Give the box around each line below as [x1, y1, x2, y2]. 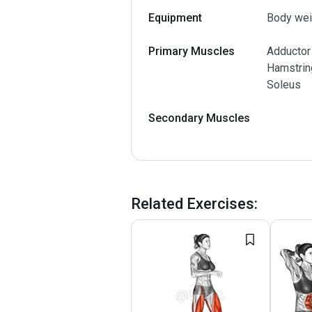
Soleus [267, 78, 301, 91]
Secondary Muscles [148, 111, 250, 125]
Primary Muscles [148, 45, 235, 58]
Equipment [148, 11, 202, 24]
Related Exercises [131, 195, 254, 212]
